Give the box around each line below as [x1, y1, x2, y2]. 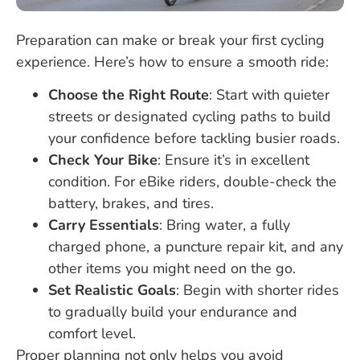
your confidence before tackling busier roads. [48, 129, 340, 149]
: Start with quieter [209, 85, 329, 105]
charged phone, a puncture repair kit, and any [48, 237, 343, 257]
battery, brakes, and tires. [48, 194, 214, 214]
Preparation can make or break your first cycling [16, 30, 325, 50]
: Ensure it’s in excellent [157, 150, 309, 170]
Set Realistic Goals [48, 280, 176, 301]
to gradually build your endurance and [48, 302, 297, 322]
